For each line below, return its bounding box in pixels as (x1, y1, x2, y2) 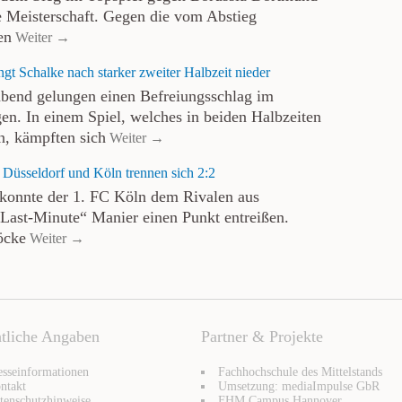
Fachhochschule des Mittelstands (217, 365, 382, 379)
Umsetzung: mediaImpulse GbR (217, 380, 380, 393)
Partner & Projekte (200, 328, 323, 345)
